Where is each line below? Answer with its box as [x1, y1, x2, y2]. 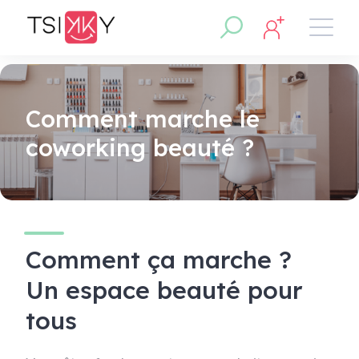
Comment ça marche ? [26, 244, 292, 275]
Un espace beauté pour [26, 275, 303, 305]
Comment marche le [26, 104, 260, 134]
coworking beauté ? [26, 133, 254, 163]
